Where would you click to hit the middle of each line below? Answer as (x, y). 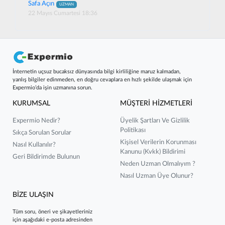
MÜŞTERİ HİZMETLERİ (156, 103)
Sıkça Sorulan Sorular (42, 133)
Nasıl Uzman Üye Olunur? (157, 176)
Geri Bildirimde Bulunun (46, 157)
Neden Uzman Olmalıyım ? (158, 164)
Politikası (133, 131)
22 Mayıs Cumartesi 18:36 (63, 13)
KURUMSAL (31, 103)
